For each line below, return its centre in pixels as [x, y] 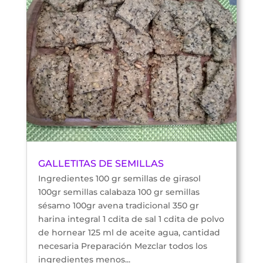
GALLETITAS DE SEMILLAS [101, 163]
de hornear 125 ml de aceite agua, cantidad [129, 232]
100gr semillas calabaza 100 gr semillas [119, 192]
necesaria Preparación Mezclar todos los [122, 246]
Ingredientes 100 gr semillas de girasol [119, 178]
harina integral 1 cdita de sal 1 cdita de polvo [131, 219]
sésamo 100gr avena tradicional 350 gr [118, 205]
